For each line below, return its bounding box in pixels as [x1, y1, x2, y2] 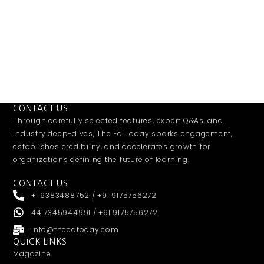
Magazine [13, 248, 51, 259]
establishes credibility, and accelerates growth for [13, 141, 211, 151]
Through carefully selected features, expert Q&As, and [13, 115, 223, 126]
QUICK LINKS [13, 237, 67, 246]
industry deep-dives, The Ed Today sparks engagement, [13, 128, 233, 138]
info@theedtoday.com [31, 224, 119, 235]
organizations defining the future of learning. [13, 154, 190, 164]
